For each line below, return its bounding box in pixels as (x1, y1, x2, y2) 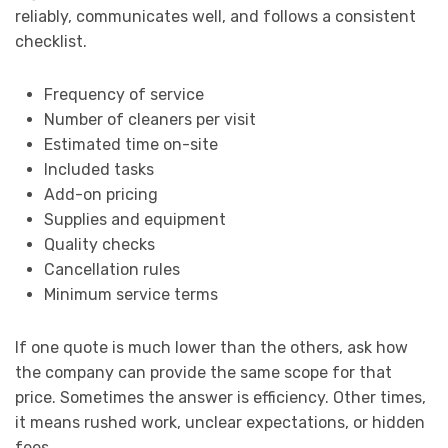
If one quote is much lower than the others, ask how (15, 337, 408, 357)
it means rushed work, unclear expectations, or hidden (15, 412, 425, 432)
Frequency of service (43, 84, 204, 104)
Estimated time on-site (43, 134, 218, 154)
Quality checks (43, 234, 155, 254)
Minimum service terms (43, 284, 218, 304)
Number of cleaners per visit (43, 109, 256, 129)
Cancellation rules (43, 259, 180, 279)
